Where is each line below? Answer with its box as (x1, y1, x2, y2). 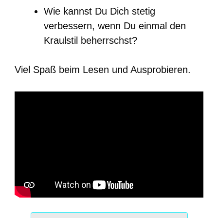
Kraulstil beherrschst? (44, 35, 137, 46)
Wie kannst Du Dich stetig (44, 5, 155, 17)
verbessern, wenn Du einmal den (44, 20, 186, 31)
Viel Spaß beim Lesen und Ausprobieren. (15, 64, 191, 75)
